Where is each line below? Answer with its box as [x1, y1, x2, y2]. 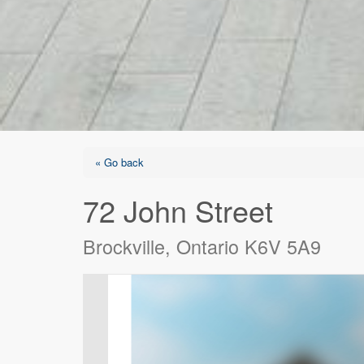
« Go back [95, 154, 144, 170]
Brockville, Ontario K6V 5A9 [83, 232, 321, 260]
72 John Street [83, 189, 273, 231]
